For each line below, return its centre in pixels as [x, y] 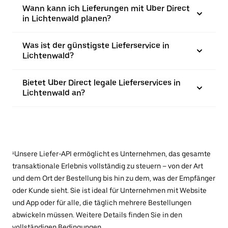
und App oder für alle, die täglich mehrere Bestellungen [102, 202]
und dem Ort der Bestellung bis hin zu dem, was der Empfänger [114, 178]
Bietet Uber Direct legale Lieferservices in [102, 82]
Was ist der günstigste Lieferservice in [96, 45]
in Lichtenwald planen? [67, 18]
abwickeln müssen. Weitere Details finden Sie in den [97, 215]
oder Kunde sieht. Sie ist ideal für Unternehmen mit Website [109, 190]
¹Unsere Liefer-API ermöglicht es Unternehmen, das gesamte [111, 153]
